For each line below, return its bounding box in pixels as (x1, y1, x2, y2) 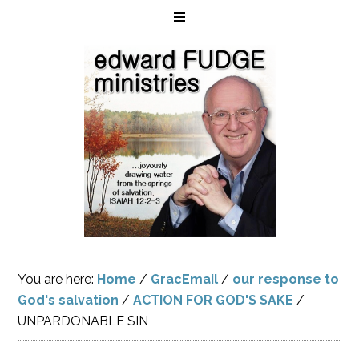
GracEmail (151, 272, 219, 287)
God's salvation (18, 292, 119, 308)
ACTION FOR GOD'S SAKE (133, 292, 294, 308)
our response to (232, 272, 340, 287)
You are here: (18, 272, 98, 287)
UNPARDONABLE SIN (18, 313, 149, 329)
